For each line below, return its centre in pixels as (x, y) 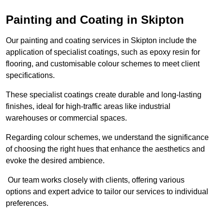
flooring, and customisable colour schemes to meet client (103, 63)
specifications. (30, 75)
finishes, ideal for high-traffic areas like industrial (88, 106)
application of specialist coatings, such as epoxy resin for (103, 52)
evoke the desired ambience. (55, 160)
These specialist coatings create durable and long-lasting (104, 94)
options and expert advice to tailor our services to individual (107, 191)
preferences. (28, 203)
